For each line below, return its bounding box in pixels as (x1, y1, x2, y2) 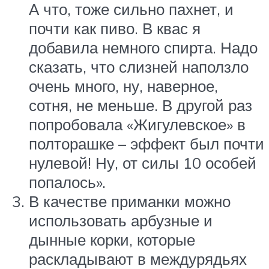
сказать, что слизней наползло (29, 57, 249, 77)
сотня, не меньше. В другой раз (29, 95, 252, 115)
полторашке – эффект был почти (29, 134, 264, 154)
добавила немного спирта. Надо (29, 38, 258, 58)
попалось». (29, 172, 106, 192)
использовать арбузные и (29, 211, 213, 231)
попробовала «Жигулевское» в (29, 115, 246, 134)
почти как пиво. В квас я (29, 19, 201, 38)
